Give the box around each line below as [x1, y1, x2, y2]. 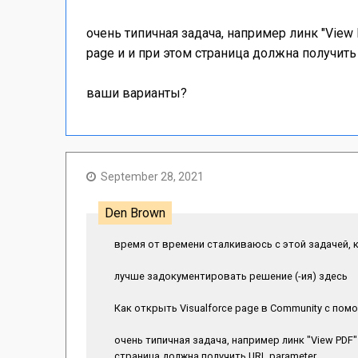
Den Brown [105, 205, 165, 221]
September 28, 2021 [101, 170, 204, 183]
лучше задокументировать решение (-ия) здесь [114, 270, 348, 282]
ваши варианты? [86, 86, 187, 101]
